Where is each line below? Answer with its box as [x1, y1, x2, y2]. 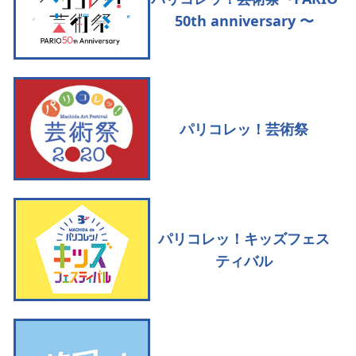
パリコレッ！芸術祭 [180, 119, 308, 139]
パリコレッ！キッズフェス [158, 229, 330, 249]
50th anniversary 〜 [174, 11, 314, 31]
